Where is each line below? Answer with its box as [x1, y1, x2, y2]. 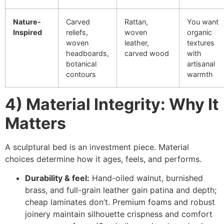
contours [66, 69, 96, 78]
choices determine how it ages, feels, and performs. [5, 153, 201, 164]
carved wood [124, 48, 169, 57]
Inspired [13, 27, 42, 36]
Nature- [13, 17, 41, 26]
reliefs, [66, 27, 88, 36]
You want [187, 17, 218, 26]
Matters [5, 113, 66, 133]
